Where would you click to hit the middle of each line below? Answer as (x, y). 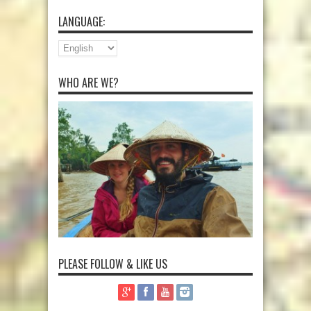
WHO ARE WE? (89, 82)
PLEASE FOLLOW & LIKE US (113, 263)
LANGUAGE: (82, 21)
